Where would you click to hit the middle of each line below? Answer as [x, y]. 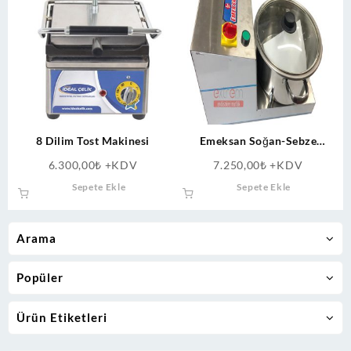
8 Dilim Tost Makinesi [93, 140]
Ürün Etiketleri [62, 317]
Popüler [40, 278]
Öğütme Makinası [258, 173]
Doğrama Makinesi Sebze [258, 157]
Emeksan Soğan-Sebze [258, 140]
